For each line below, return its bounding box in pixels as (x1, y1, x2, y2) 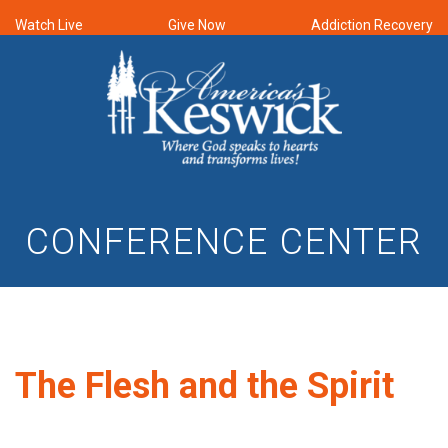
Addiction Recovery (311, 17, 433, 33)
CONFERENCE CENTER (25, 220, 423, 263)
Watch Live (15, 17, 83, 33)
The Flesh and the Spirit (15, 364, 394, 407)
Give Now (168, 17, 226, 33)
